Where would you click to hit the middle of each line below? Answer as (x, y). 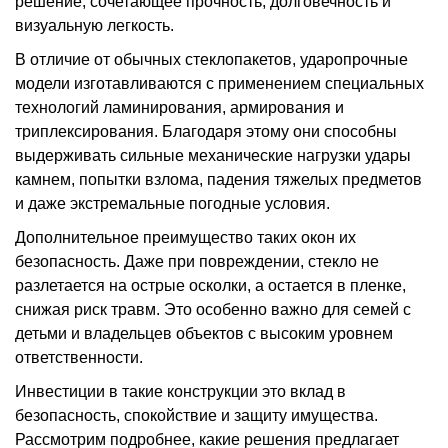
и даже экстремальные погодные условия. (172, 203)
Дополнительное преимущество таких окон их (185, 237)
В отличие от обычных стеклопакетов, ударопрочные (211, 59)
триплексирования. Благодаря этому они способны (206, 131)
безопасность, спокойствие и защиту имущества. (196, 415)
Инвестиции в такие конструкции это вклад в (180, 391)
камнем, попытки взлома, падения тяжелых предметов (218, 179)
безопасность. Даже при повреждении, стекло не (197, 261)
